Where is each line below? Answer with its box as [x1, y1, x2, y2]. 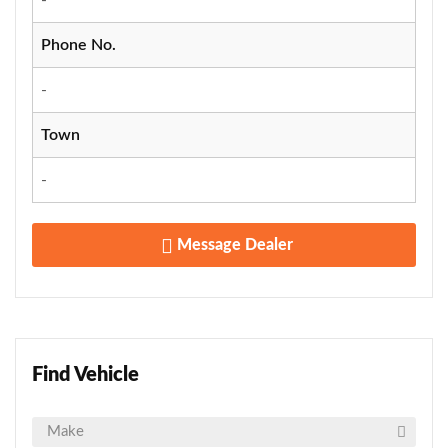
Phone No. [41, 36, 116, 53]
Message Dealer [172, 236, 293, 253]
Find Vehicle [32, 364, 139, 385]
